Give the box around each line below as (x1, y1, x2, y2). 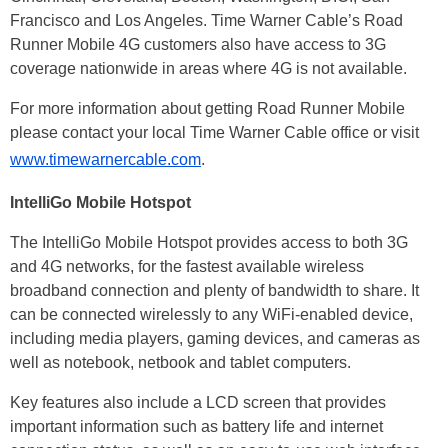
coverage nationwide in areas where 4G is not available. (10, 60, 407, 78)
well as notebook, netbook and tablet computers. (10, 354, 351, 372)
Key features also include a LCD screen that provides (10, 394, 386, 412)
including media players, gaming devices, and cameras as (10, 330, 420, 348)
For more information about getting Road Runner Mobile (10, 100, 405, 118)
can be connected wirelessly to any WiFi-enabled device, (10, 306, 413, 324)
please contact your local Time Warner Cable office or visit (10, 124, 419, 142)
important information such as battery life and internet (10, 418, 383, 436)
